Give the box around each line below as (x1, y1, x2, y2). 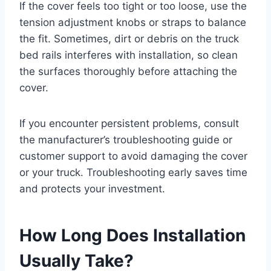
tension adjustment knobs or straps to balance (19, 16, 246, 28)
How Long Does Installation (19, 224, 246, 246)
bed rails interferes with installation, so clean (19, 48, 238, 61)
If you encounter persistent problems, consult (19, 117, 239, 129)
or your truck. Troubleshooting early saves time (19, 166, 247, 178)
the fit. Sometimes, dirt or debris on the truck (19, 32, 239, 45)
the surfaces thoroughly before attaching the (19, 65, 237, 77)
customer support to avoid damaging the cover (19, 149, 247, 162)
